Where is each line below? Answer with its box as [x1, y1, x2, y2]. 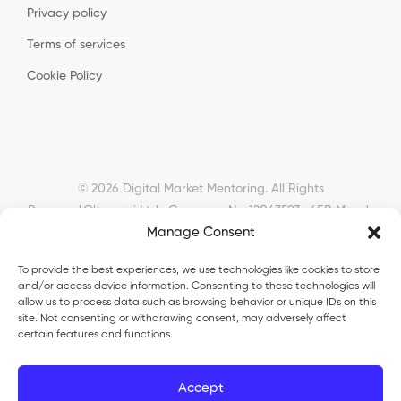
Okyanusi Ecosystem [18, 376, 128, 388]
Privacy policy [27, 7, 107, 21]
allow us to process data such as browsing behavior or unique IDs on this [18, 297, 376, 308]
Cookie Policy [27, 70, 102, 83]
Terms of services [27, 38, 125, 52]
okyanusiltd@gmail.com [133, 247, 268, 260]
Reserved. [27, 204, 83, 218]
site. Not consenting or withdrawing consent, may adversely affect [18, 313, 346, 324]
